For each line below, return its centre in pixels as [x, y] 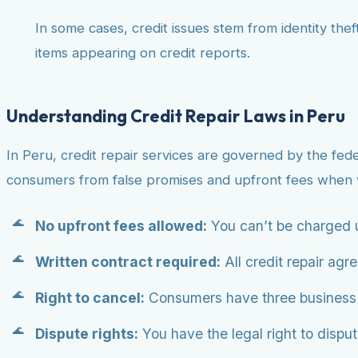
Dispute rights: [87, 334]
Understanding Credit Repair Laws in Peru [176, 115]
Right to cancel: [90, 298]
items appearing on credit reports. [143, 52]
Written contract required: [128, 262]
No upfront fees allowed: [121, 226]
